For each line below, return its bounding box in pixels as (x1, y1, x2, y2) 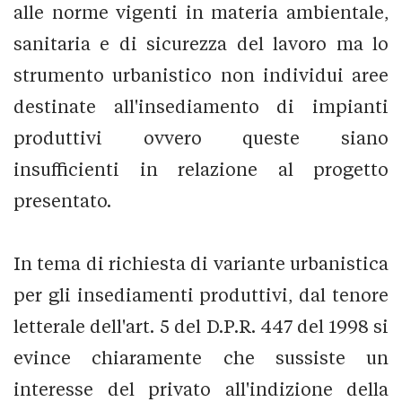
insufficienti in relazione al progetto (13, 158, 389, 179)
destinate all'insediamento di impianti (13, 95, 389, 117)
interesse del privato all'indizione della (13, 378, 389, 399)
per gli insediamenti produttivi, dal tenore (13, 284, 389, 305)
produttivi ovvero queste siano (13, 127, 389, 148)
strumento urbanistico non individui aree (13, 64, 389, 85)
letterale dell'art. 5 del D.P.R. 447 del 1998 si (13, 315, 389, 336)
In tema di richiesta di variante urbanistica (13, 252, 389, 274)
